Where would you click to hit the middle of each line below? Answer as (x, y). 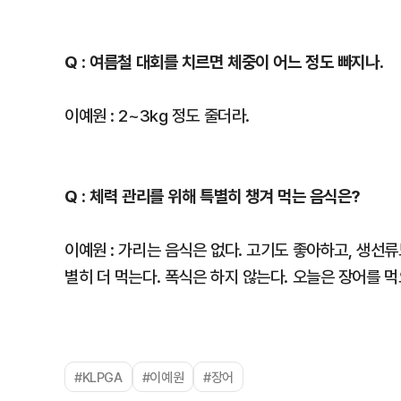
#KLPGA (98, 377)
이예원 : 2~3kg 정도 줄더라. (157, 115)
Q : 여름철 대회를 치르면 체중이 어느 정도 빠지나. (224, 61)
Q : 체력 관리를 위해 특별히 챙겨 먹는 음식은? (213, 196)
